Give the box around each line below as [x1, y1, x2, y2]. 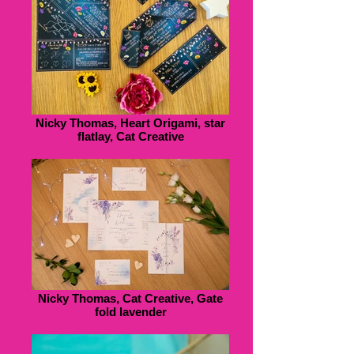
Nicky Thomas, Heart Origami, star [36, 115, 225, 130]
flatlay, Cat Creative [77, 129, 184, 143]
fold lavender [94, 304, 167, 318]
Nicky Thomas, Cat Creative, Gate [38, 291, 223, 305]
